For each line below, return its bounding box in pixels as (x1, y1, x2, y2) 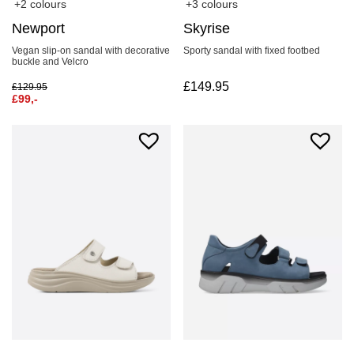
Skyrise (183, 21, 231, 37)
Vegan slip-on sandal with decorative (12, 45, 170, 57)
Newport (12, 21, 65, 37)
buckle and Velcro (12, 56, 88, 68)
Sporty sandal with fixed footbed (183, 45, 321, 57)
